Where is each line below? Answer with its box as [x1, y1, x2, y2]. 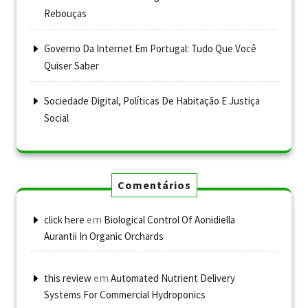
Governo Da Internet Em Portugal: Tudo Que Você [44, 41, 256, 55]
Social [44, 111, 69, 124]
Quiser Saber [44, 58, 99, 72]
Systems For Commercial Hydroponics [44, 287, 206, 301]
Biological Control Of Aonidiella [104, 212, 235, 226]
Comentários [117, 177, 191, 192]
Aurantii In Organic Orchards [44, 229, 164, 243]
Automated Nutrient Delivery [111, 271, 235, 285]
